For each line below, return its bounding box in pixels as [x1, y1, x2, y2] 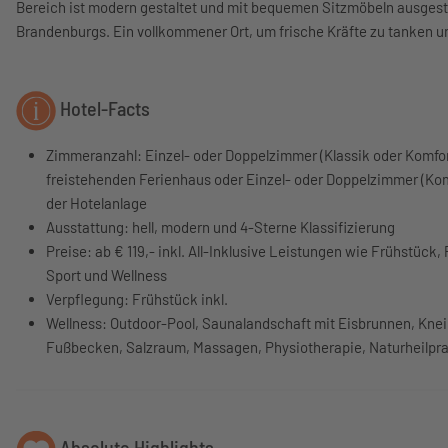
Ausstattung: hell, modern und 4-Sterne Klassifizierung [46, 218, 395, 236]
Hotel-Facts [56, 96, 150, 121]
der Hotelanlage [46, 194, 147, 212]
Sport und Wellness [46, 266, 167, 284]
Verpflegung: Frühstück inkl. [46, 290, 228, 308]
